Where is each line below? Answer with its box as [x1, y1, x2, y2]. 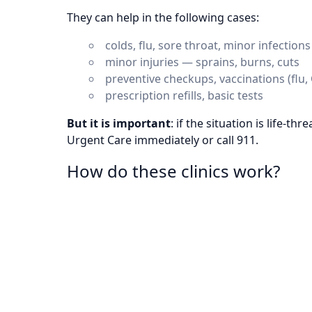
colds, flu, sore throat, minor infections [105, 38, 311, 53]
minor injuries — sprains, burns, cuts [105, 54, 299, 70]
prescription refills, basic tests [105, 88, 263, 103]
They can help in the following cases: [67, 10, 259, 25]
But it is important [67, 116, 171, 131]
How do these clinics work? [67, 159, 280, 182]
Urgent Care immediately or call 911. [67, 132, 258, 148]
